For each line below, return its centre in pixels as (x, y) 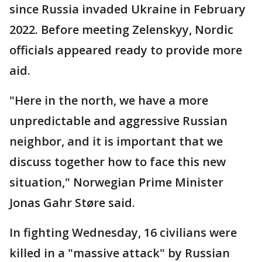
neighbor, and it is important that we (116, 141)
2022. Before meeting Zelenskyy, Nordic (121, 29)
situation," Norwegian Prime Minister (116, 182)
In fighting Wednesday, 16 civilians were (123, 232)
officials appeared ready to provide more (126, 50)
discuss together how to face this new (118, 161)
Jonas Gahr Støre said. (72, 202)
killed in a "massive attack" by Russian (120, 253)
